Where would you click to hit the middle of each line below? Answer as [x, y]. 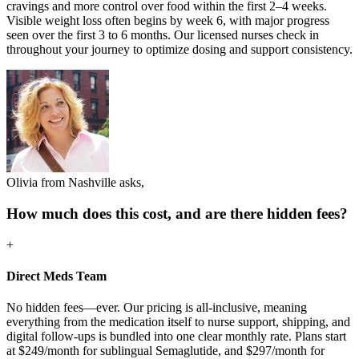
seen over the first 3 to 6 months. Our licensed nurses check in [163, 35]
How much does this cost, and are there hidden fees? [177, 214]
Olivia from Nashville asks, [75, 183]
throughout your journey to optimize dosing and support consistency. [179, 50]
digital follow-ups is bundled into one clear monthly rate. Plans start [176, 337]
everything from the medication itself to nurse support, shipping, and [178, 322]
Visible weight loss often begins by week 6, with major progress [168, 21]
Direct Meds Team [56, 276]
